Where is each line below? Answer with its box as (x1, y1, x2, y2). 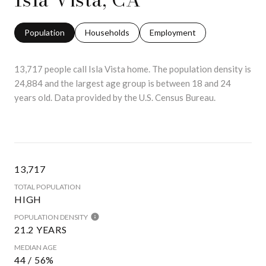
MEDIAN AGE (14, 242, 57, 252)
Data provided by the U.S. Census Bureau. (52, 91, 216, 103)
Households (85, 27, 129, 37)
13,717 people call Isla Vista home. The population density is (14, 63, 251, 74)
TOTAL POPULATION (14, 182, 81, 191)
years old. (14, 91, 52, 103)
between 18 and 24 (156, 77, 231, 88)
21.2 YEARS (14, 223, 67, 235)
